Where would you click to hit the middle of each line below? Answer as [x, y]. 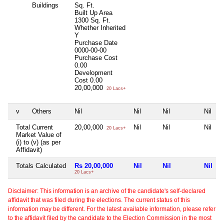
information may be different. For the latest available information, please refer [112, 209]
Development [93, 72]
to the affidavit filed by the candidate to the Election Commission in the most [110, 218]
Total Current [34, 127]
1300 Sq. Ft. [92, 20]
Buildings [45, 5]
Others [42, 111]
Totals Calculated [41, 165]
